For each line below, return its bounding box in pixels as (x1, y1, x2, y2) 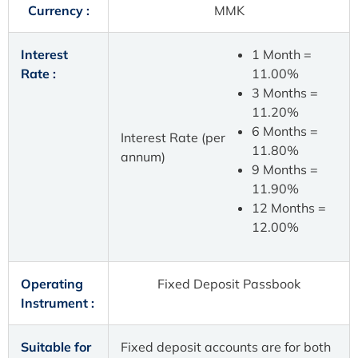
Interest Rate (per (121, 129, 225, 146)
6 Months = (251, 123, 318, 140)
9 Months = (251, 161, 318, 178)
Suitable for (21, 339, 91, 356)
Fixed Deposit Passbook (157, 276, 300, 292)
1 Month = (251, 46, 312, 63)
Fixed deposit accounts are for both (121, 339, 331, 356)
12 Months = (251, 200, 326, 217)
